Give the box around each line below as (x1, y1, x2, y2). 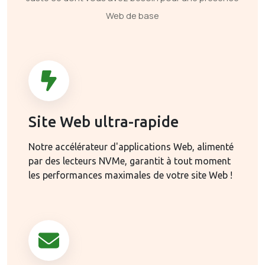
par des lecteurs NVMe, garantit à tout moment (28, 156, 231, 166)
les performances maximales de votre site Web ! (28, 170, 232, 180)
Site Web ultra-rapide (28, 114, 179, 130)
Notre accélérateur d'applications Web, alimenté (28, 141, 234, 152)
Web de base (106, 9, 159, 22)
